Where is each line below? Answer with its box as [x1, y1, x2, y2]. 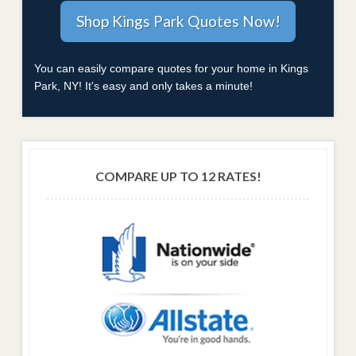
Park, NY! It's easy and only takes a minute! [34, 79, 253, 93]
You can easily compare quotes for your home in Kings [34, 62, 308, 75]
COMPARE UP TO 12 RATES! [95, 168, 261, 184]
